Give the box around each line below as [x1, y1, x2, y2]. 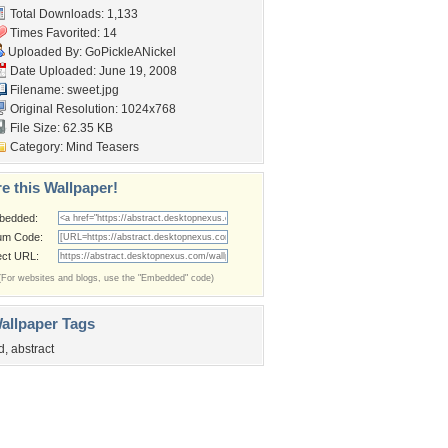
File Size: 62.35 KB [7, 121, 113, 135]
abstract [11, 342, 54, 356]
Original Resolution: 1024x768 [7, 102, 176, 116]
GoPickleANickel [85, 45, 176, 59]
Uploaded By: [5, 45, 85, 59]
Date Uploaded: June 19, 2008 [7, 64, 177, 78]
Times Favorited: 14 [7, 26, 117, 40]
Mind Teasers [66, 140, 139, 154]
